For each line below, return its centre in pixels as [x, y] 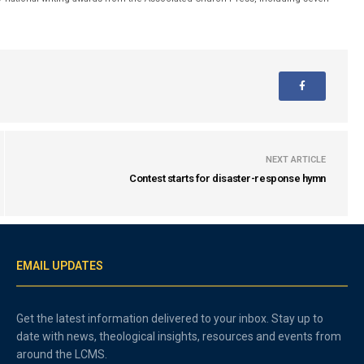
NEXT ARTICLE [296, 160]
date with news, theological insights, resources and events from [179, 336]
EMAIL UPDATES [60, 266]
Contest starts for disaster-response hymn [227, 178]
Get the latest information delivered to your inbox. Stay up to [170, 318]
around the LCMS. [62, 354]
